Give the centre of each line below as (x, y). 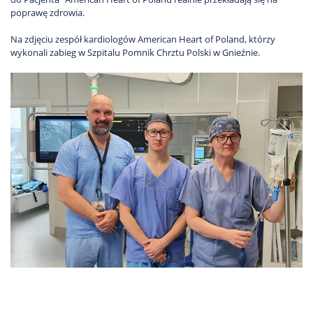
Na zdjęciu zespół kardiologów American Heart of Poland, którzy (143, 39)
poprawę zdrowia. (48, 12)
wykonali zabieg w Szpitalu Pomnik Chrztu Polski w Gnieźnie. (135, 52)
